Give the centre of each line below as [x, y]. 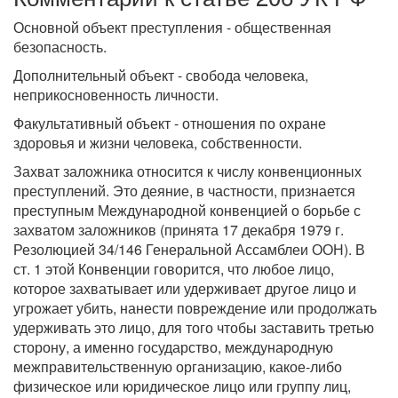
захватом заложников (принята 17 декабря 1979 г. [179, 230]
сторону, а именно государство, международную [173, 347]
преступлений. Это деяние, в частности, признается [184, 191]
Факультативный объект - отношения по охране [170, 123]
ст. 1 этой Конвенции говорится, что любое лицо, [174, 269]
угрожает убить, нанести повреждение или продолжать [195, 308]
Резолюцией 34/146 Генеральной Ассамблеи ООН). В [189, 249]
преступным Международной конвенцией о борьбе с [187, 210]
